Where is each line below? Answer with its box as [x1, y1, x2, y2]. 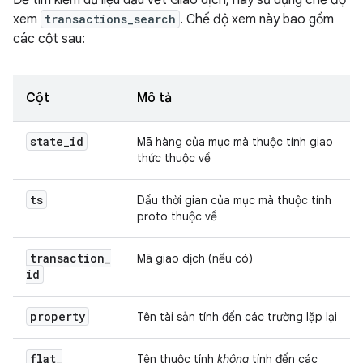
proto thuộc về [137, 209, 217, 224]
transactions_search [45, 11, 176, 27]
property [30, 309, 85, 324]
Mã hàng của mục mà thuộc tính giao [137, 135, 333, 149]
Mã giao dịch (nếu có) [137, 251, 253, 266]
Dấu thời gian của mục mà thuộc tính [137, 193, 331, 207]
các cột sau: [13, 31, 85, 47]
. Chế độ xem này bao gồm [180, 11, 334, 28]
